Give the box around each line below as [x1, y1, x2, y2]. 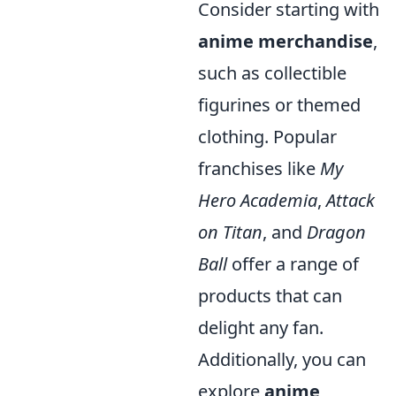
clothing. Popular [198, 125, 337, 149]
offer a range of [227, 252, 359, 277]
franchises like [198, 156, 320, 181]
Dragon [307, 220, 366, 245]
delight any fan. [198, 316, 324, 340]
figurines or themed [198, 93, 361, 118]
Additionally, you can [198, 347, 366, 372]
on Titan [198, 220, 263, 245]
